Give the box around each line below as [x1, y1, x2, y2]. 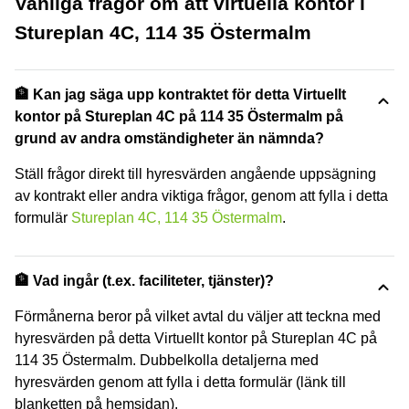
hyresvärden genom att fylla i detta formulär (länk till [15, 373, 346, 390]
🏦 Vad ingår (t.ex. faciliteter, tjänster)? [15, 272, 274, 288]
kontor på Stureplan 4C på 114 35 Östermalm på [15, 108, 343, 124]
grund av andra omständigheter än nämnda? [15, 130, 324, 146]
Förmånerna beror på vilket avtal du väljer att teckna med [15, 308, 381, 324]
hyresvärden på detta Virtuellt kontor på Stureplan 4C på [15, 330, 377, 346]
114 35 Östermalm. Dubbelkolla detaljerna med [15, 351, 319, 368]
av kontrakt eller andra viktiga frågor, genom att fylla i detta [15, 187, 388, 204]
